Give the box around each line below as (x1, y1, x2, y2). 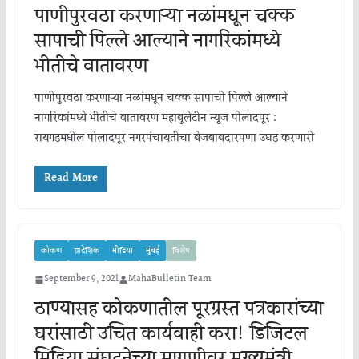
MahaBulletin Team (127, 272, 212, 288)
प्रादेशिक (74, 244, 99, 258)
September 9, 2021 (43, 272, 119, 288)
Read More (43, 170, 98, 188)
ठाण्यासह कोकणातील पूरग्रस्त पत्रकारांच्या (34, 294, 323, 325)
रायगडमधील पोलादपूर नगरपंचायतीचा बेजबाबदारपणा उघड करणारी (34, 130, 314, 148)
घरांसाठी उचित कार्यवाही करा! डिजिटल (34, 319, 308, 350)
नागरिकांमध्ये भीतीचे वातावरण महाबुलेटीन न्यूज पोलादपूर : (34, 110, 276, 128)
